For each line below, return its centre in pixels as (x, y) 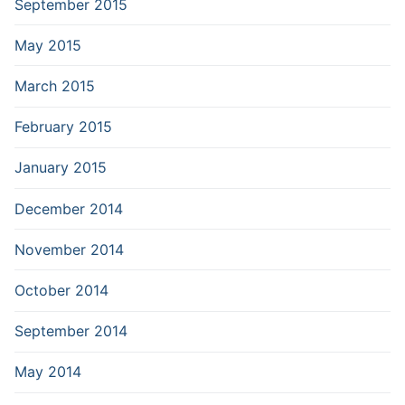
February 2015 (63, 127)
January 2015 (61, 168)
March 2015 (55, 86)
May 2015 (48, 45)
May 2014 (48, 372)
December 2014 (69, 208)
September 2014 (71, 331)
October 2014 (61, 290)
